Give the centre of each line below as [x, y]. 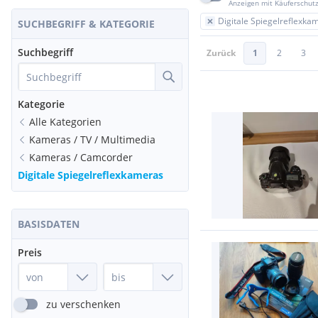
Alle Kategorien [65, 122]
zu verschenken [83, 304]
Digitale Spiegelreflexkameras [91, 175]
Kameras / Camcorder [81, 157]
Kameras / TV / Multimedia [92, 139]
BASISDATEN [49, 224]
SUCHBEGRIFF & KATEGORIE [86, 24]
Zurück [221, 53]
